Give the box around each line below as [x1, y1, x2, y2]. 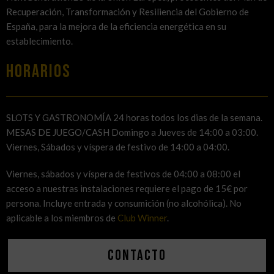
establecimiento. [6, 35, 73, 47]
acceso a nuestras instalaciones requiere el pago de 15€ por [6, 183, 248, 194]
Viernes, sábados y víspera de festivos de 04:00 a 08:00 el [6, 168, 240, 180]
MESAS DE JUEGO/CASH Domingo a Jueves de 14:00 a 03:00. [6, 127, 258, 138]
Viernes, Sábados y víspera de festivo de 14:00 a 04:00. [6, 141, 229, 153]
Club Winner [117, 212, 167, 224]
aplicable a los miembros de [6, 212, 117, 224]
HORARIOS [6, 61, 71, 83]
